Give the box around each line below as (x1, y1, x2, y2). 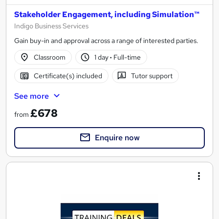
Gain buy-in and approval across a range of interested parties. (14, 36, 198, 45)
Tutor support (131, 71, 173, 80)
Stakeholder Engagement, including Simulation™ (14, 9, 199, 20)
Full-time (112, 52, 141, 62)
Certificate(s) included (33, 71, 102, 80)
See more (14, 91, 49, 101)
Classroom (33, 52, 66, 62)
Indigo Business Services (14, 22, 88, 30)
